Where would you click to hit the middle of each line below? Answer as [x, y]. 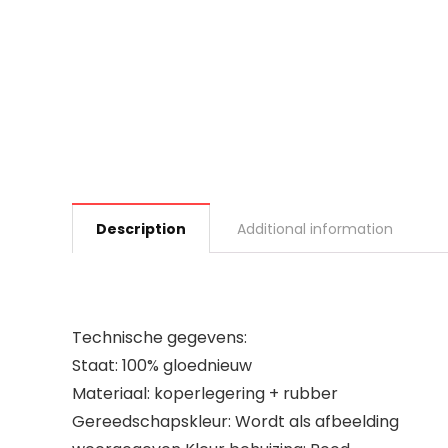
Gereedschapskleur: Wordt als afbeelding [235, 421]
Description [141, 229]
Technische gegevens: [159, 337]
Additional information [315, 229]
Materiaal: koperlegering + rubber [205, 393]
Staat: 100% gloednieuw [162, 365]
